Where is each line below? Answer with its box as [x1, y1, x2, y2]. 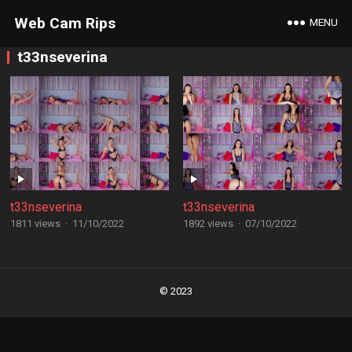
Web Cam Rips [13, 14, 115, 32]
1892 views [182, 218, 233, 229]
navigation [5, 284, 68, 299]
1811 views [9, 218, 60, 229]
